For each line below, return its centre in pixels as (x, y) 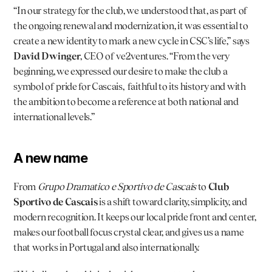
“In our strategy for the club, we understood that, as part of (131, 10)
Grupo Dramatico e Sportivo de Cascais (117, 186)
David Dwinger (47, 56)
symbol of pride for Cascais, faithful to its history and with (130, 86)
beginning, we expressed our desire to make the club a (121, 71)
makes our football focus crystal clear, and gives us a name (129, 232)
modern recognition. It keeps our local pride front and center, (135, 217)
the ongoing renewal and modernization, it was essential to (131, 25)
